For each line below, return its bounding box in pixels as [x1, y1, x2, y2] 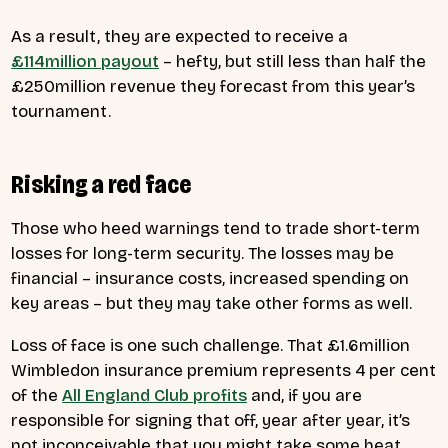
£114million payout [11, 50, 160, 72]
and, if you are [247, 385, 362, 407]
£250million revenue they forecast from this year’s [11, 75, 415, 97]
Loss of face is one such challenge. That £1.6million [11, 335, 410, 357]
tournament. [11, 100, 112, 122]
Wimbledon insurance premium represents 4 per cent [11, 360, 436, 382]
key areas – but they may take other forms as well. [11, 293, 412, 315]
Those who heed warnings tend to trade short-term [11, 218, 420, 240]
